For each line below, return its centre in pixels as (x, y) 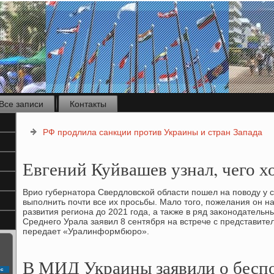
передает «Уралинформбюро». (86, 231)
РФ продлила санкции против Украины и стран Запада (153, 132)
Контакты (88, 104)
